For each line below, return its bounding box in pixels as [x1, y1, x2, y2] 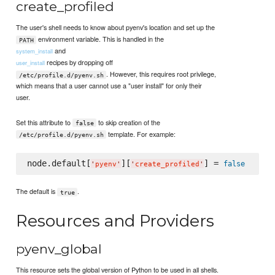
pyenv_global [16, 241, 103, 257]
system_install [16, 47, 53, 56]
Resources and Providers [16, 211, 215, 231]
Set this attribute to [16, 117, 73, 127]
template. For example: [106, 128, 176, 139]
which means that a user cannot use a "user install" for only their [16, 80, 203, 91]
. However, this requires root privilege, [106, 69, 217, 79]
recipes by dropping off [45, 57, 114, 68]
